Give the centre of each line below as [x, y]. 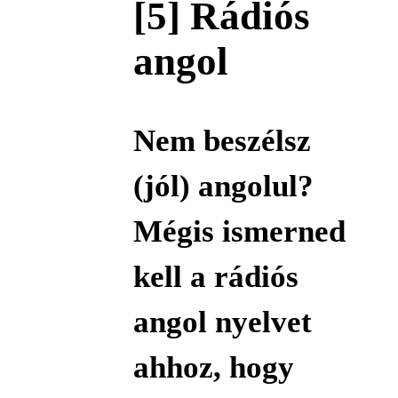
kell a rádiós [215, 276]
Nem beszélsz [222, 140]
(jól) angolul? [223, 186]
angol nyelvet [222, 322]
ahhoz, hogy [213, 367]
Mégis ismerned [239, 231]
